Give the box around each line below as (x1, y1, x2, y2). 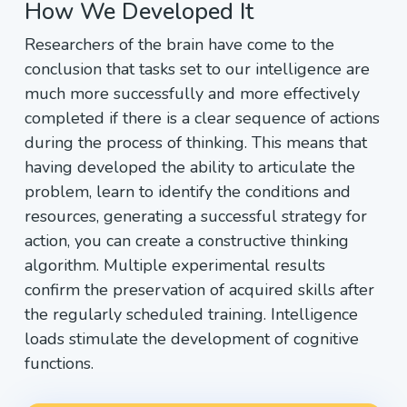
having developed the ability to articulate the (25, 156, 355, 178)
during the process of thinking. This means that (25, 132, 367, 154)
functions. (25, 352, 94, 374)
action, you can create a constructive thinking (25, 230, 349, 252)
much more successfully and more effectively (25, 83, 360, 104)
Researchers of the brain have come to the (25, 34, 334, 55)
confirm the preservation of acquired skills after (25, 279, 374, 301)
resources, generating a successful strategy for (25, 205, 367, 227)
